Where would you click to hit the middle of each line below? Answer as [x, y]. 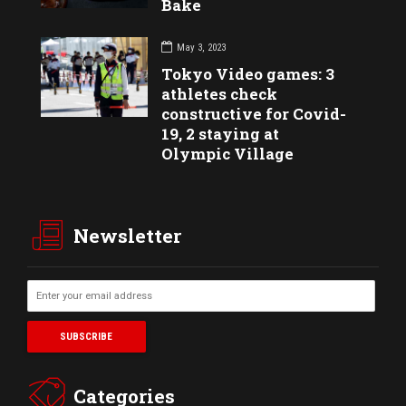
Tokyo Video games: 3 [248, 74]
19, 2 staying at [221, 134]
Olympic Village [228, 154]
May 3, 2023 [202, 47]
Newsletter [128, 235]
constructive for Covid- [254, 114]
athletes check [220, 94]
